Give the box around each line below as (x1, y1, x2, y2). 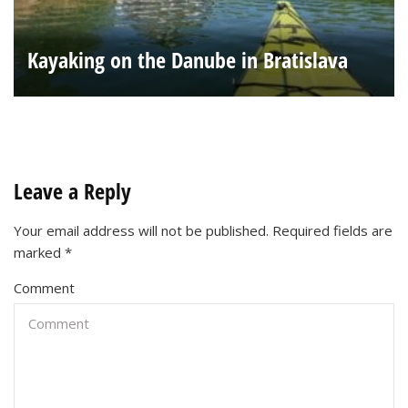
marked (14, 243, 65, 262)
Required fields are (272, 221, 393, 240)
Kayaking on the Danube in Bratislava (27, 45, 348, 76)
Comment (14, 279, 75, 298)
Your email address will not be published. (14, 221, 269, 240)
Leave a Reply (14, 176, 131, 207)
